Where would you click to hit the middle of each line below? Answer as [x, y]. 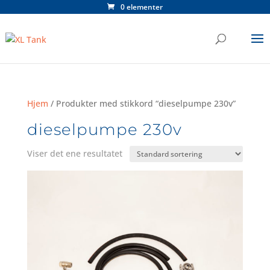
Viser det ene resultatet [74, 153]
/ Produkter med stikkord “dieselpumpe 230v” [142, 103]
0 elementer [141, 7]
